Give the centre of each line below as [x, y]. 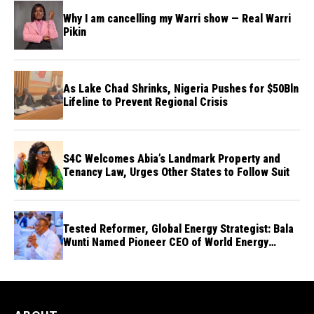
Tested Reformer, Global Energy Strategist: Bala [178, 228]
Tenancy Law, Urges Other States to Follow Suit [176, 172]
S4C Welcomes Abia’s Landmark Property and [172, 158]
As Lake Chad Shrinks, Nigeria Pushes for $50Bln [181, 88]
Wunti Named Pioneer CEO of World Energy [166, 242]
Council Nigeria [100, 255]
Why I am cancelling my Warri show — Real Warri [177, 18]
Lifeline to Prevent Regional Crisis [145, 102]
